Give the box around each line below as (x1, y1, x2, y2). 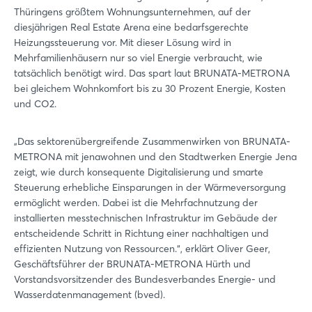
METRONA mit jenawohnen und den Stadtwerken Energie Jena (14, 150, 297, 163)
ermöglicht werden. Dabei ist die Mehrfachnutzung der (14, 196, 258, 209)
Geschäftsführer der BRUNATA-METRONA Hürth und (14, 257, 251, 270)
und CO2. (14, 97, 56, 110)
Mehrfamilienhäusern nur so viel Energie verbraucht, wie (14, 51, 263, 64)
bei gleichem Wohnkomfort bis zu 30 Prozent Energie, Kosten (14, 81, 286, 95)
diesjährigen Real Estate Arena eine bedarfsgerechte (14, 20, 249, 33)
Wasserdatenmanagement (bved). (14, 288, 165, 301)
